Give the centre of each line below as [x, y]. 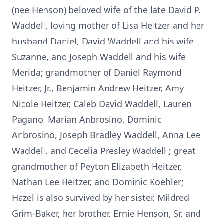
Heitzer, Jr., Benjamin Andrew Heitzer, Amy [98, 88]
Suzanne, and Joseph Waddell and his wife [99, 57]
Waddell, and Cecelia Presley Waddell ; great [104, 151]
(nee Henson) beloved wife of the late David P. [106, 10]
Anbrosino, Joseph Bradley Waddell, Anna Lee [106, 135]
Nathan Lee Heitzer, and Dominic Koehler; [98, 182]
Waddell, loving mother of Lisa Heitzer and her [108, 25]
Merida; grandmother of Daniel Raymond [97, 72]
